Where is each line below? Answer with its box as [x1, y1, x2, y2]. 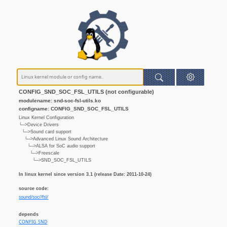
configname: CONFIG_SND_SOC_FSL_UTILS [19, 105, 129, 111]
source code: [19, 186, 49, 192]
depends [19, 212, 39, 217]
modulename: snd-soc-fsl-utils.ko [19, 98, 101, 104]
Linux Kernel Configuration [19, 115, 74, 120]
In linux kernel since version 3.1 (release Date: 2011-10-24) [19, 171, 152, 177]
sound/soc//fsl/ [19, 194, 49, 200]
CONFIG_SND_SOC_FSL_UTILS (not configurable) [19, 89, 155, 95]
